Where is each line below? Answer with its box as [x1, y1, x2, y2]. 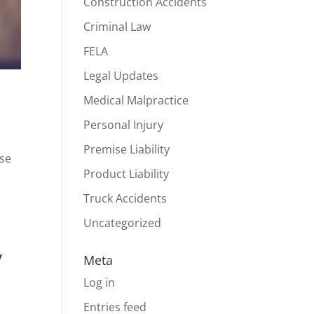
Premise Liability [83, 142, 170, 157]
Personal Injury [83, 117, 164, 132]
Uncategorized [83, 215, 162, 231]
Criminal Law [83, 19, 151, 34]
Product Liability [83, 166, 170, 182]
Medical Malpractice [83, 93, 189, 108]
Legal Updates [83, 68, 159, 83]
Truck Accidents [83, 191, 168, 206]
